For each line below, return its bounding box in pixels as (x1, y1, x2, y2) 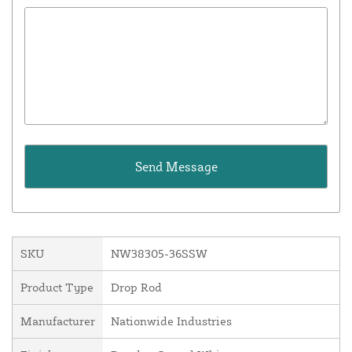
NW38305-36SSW (111, 246, 207, 262)
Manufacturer (20, 313, 95, 329)
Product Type (20, 280, 93, 295)
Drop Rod (111, 280, 162, 295)
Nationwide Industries (111, 313, 232, 329)
